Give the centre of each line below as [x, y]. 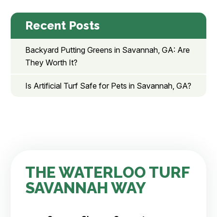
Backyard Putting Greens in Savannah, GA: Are [108, 50]
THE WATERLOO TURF [108, 172]
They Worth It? [52, 63]
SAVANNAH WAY [86, 188]
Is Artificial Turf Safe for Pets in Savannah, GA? [108, 86]
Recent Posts [63, 26]
